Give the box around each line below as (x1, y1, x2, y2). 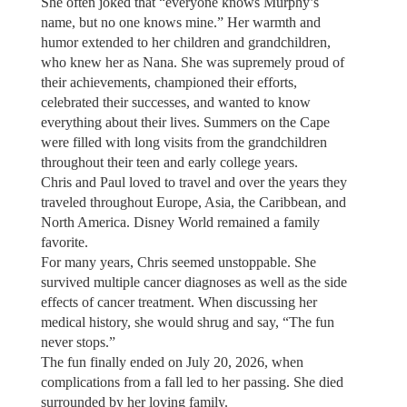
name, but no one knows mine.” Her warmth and (40, 14, 321, 30)
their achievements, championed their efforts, (40, 74, 297, 90)
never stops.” (40, 333, 115, 350)
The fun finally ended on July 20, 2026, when (40, 353, 303, 370)
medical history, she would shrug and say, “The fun (40, 313, 334, 330)
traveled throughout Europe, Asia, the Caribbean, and (40, 194, 346, 210)
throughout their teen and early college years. (40, 154, 298, 170)
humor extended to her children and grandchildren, (40, 34, 331, 50)
